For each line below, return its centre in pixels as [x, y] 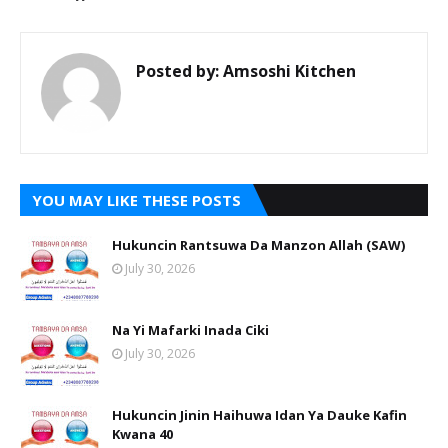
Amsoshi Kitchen [287, 71]
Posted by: [177, 71]
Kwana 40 [142, 434]
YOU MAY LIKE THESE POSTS [136, 200]
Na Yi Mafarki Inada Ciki [190, 330]
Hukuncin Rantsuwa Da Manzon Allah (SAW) [258, 245]
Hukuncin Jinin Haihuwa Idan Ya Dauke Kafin [259, 415]
